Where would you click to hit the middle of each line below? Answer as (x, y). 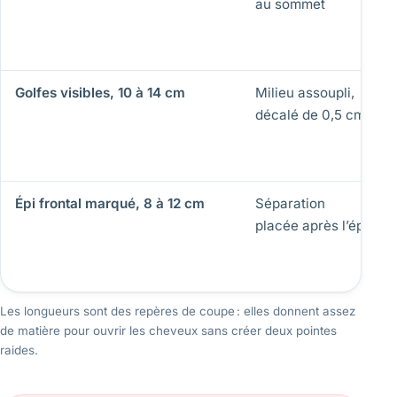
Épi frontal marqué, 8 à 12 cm (110, 203)
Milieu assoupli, (305, 92)
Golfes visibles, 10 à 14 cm (100, 92)
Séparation (290, 203)
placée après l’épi (311, 225)
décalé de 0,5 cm (310, 114)
